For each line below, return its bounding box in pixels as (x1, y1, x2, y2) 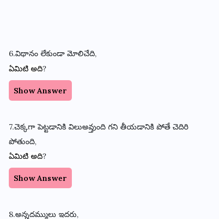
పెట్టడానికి (37, 122, 66, 131)
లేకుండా (40, 48, 65, 58)
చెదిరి (172, 122, 188, 131)
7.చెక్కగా (8, 122, 35, 131)
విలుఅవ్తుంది (68, 122, 106, 131)
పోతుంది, (8, 136, 37, 146)
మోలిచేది (66, 48, 95, 58)
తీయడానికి (120, 122, 154, 131)
